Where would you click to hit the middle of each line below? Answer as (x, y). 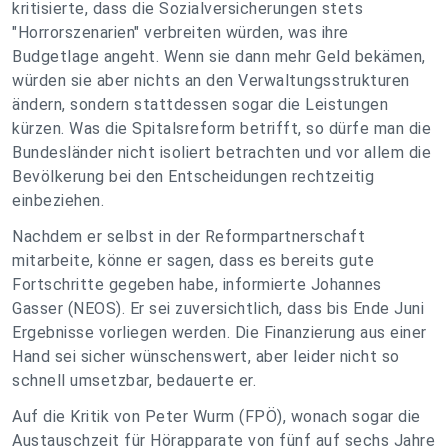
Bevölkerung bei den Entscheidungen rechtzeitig (193, 176)
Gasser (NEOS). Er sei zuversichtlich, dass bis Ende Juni (218, 308)
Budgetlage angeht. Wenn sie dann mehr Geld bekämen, (219, 56)
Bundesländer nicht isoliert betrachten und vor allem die (221, 152)
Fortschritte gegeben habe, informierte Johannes (197, 284)
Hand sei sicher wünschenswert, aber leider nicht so (206, 356)
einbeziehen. (58, 200)
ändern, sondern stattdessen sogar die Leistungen (200, 104)
